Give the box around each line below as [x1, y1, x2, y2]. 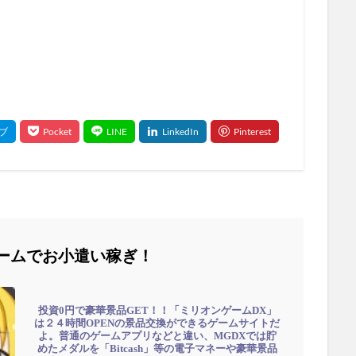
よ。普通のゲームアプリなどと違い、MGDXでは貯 [37, 329, 277, 342]
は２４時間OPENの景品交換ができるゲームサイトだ [34, 316, 280, 329]
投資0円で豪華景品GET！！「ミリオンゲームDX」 [37, 304, 277, 316]
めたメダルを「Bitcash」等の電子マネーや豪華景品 [37, 342, 277, 354]
